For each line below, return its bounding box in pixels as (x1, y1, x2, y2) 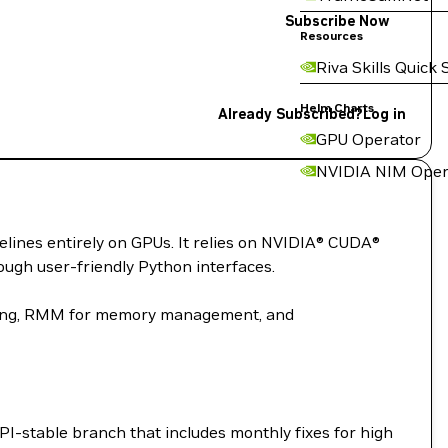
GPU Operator (316, 129, 421, 149)
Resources (300, 28, 363, 43)
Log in (363, 105, 406, 123)
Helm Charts (300, 100, 374, 115)
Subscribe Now (285, 12, 390, 30)
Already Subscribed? (218, 104, 362, 123)
